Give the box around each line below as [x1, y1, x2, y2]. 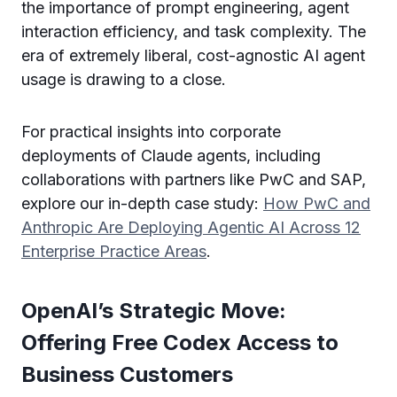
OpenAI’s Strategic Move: [21, 297, 286, 323]
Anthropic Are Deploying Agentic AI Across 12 [21, 217, 361, 237]
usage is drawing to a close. [21, 69, 226, 89]
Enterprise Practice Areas [21, 241, 206, 261]
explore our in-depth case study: [21, 193, 263, 213]
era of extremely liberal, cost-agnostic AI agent [21, 45, 365, 65]
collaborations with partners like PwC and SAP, [21, 169, 366, 189]
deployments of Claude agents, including [21, 145, 321, 165]
